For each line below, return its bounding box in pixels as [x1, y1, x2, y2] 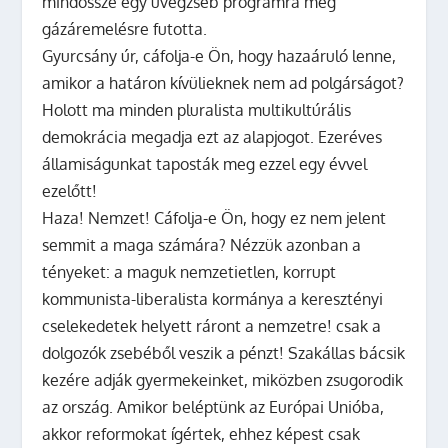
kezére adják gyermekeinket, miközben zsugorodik [42, 369, 404, 390]
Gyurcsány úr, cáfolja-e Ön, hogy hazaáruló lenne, [42, 45, 397, 66]
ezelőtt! [42, 180, 98, 201]
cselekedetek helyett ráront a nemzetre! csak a [42, 315, 382, 336]
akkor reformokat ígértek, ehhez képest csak [42, 423, 361, 444]
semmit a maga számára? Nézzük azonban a [42, 234, 362, 255]
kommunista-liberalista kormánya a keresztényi [42, 288, 384, 309]
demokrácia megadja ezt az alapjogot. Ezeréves [42, 126, 383, 147]
